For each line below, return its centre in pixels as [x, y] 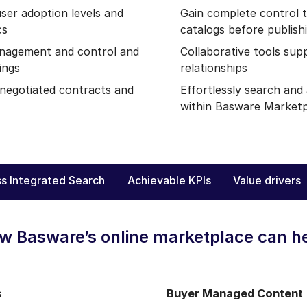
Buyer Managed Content [233, 293]
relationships [214, 67]
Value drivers [267, 180]
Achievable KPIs [169, 180]
